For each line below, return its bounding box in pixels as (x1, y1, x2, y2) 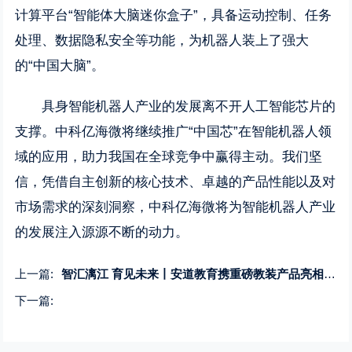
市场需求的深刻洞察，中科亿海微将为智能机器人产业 (15, 200, 336, 214)
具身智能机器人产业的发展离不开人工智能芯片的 (42, 99, 336, 114)
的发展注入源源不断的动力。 (15, 225, 189, 240)
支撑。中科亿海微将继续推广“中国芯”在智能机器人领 (15, 124, 332, 139)
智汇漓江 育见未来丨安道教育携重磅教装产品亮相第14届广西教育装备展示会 (61, 267, 324, 280)
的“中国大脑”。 (15, 58, 105, 73)
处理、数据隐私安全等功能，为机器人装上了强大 (15, 33, 310, 48)
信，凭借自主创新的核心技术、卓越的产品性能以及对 (15, 174, 336, 189)
